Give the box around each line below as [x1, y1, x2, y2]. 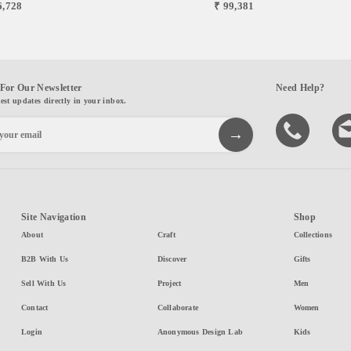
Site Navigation [20, 211, 86, 223]
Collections [293, 230, 332, 239]
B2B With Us [20, 254, 69, 263]
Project [157, 278, 182, 288]
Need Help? [276, 81, 325, 93]
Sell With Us [20, 278, 67, 288]
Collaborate [157, 302, 199, 312]
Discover [157, 254, 187, 263]
